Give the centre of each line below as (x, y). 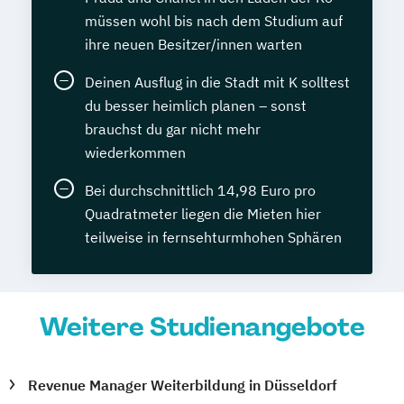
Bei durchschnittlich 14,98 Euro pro (200, 190)
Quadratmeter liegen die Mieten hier (203, 213)
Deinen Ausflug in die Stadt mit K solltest (217, 82)
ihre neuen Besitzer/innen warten (193, 44)
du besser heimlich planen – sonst (196, 105)
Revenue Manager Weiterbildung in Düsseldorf (183, 385)
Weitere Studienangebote (202, 326)
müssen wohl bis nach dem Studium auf (214, 20)
